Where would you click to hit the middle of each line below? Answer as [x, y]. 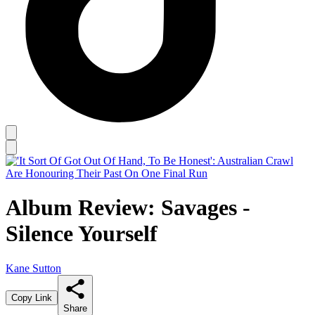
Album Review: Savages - [128, 208]
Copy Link [32, 297]
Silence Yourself [82, 234]
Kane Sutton [33, 268]
